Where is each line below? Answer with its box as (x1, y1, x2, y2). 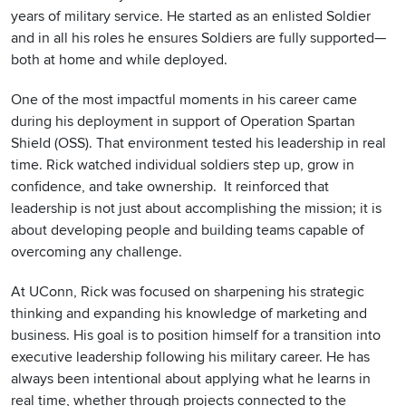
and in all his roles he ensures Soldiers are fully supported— (11, 29, 386, 48)
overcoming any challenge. (11, 243, 182, 262)
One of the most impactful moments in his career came (11, 91, 357, 110)
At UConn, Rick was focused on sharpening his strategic (11, 283, 364, 302)
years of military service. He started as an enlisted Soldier (11, 7, 371, 26)
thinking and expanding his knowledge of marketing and (11, 304, 367, 324)
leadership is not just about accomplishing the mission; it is (11, 199, 382, 218)
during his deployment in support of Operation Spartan (11, 112, 355, 131)
